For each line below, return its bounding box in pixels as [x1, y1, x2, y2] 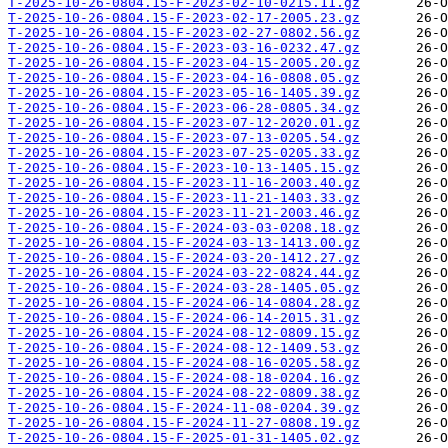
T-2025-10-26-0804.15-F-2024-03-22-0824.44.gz [8, 265, 360, 281]
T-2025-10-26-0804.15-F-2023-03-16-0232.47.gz [8, 40, 360, 56]
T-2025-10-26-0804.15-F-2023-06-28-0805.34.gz [8, 100, 360, 116]
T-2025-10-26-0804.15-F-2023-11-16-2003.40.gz [8, 175, 360, 191]
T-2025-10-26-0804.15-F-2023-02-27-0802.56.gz [8, 25, 360, 41]
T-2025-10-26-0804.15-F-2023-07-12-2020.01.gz [8, 115, 360, 131]
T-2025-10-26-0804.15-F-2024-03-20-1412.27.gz [8, 250, 360, 266]
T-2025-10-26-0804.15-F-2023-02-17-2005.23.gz [8, 10, 360, 26]
